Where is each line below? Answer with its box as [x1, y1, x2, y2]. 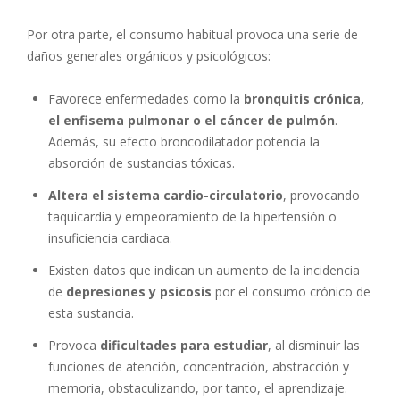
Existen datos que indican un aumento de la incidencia [48, 261, 360, 279]
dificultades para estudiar [100, 336, 268, 354]
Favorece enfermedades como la [48, 89, 244, 107]
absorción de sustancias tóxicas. [48, 154, 235, 171]
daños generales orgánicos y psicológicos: [27, 46, 271, 64]
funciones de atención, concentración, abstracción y [48, 357, 349, 375]
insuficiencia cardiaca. [48, 229, 172, 246]
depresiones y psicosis [66, 282, 212, 300]
